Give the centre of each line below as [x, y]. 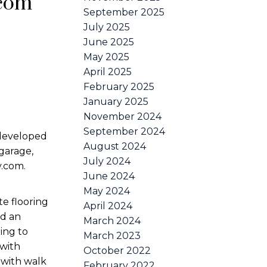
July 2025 [107, 27]
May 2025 [107, 57]
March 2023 [112, 235]
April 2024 [108, 206]
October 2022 [117, 250]
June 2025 [109, 42]
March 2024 [112, 221]
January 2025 [116, 101]
